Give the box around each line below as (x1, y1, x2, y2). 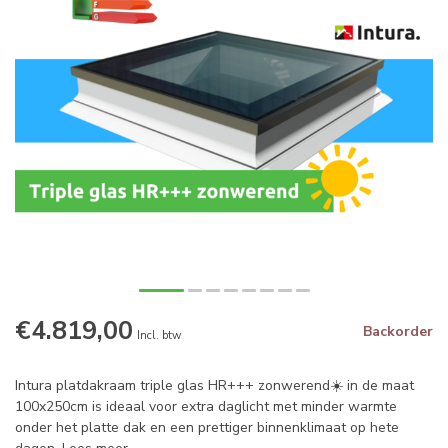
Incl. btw (137, 328, 181, 343)
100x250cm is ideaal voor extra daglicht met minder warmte (15, 397, 397, 416)
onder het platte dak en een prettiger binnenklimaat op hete (15, 418, 399, 437)
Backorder (363, 322, 433, 341)
